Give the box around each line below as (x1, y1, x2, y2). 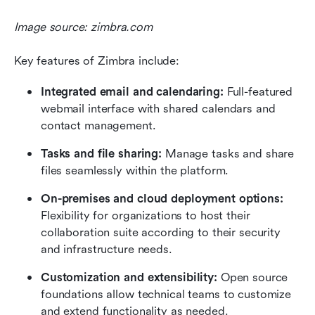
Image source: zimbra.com (14, 20, 153, 34)
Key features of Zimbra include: (14, 53, 180, 67)
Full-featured (226, 84, 292, 98)
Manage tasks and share (162, 146, 295, 160)
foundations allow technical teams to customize (41, 287, 292, 301)
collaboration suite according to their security (41, 225, 281, 239)
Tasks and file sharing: (41, 146, 162, 160)
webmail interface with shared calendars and (41, 101, 276, 115)
